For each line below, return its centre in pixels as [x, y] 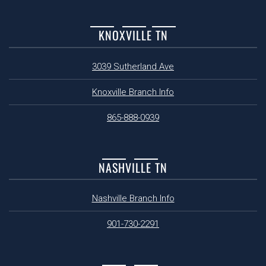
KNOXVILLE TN [133, 35]
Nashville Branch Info [133, 199]
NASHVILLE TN [133, 167]
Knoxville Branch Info [133, 92]
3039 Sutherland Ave [133, 66]
